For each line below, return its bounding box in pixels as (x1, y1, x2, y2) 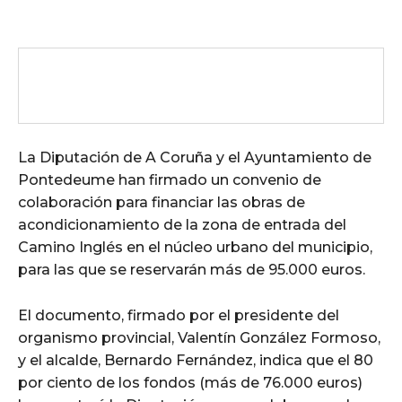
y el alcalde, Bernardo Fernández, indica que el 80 (18, 351, 373, 369)
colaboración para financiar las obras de (18, 193, 305, 211)
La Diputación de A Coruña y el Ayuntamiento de (18, 148, 371, 166)
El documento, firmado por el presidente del (18, 306, 339, 324)
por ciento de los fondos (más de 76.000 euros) (18, 373, 363, 391)
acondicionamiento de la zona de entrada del (18, 215, 346, 233)
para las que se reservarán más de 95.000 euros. (18, 260, 365, 278)
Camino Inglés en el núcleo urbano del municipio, (18, 238, 372, 256)
